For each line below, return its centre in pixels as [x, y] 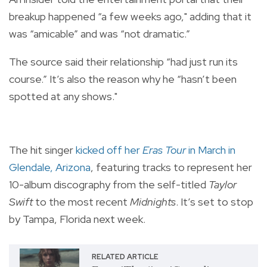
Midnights [153, 201]
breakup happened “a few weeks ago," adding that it [130, 16]
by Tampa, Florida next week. [77, 219]
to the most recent [81, 201]
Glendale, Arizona [50, 167]
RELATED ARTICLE [125, 257]
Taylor [223, 184]
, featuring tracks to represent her [171, 167]
